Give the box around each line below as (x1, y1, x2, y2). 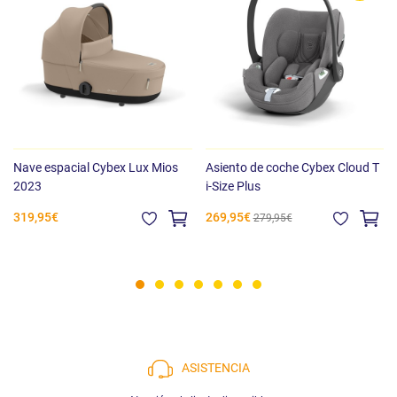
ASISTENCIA (181, 361, 250, 377)
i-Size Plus (205, 178, 261, 193)
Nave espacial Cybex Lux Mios (13, 160, 178, 175)
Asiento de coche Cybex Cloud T (205, 160, 379, 175)
